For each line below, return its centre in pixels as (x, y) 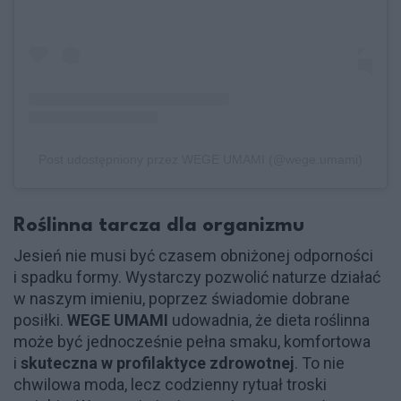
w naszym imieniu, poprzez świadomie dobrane (182, 298)
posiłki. (40, 320)
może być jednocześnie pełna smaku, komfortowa (192, 341)
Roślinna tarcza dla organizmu (159, 225)
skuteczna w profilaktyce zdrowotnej (158, 363)
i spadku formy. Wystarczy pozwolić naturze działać (197, 277)
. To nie (320, 363)
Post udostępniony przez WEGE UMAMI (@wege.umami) (200, 159)
